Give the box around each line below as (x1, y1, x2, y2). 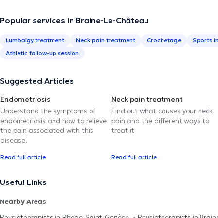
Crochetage (147, 36, 181, 44)
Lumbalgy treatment (6, 36, 64, 44)
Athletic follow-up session (6, 49, 79, 56)
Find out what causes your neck (111, 106, 213, 115)
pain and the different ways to (111, 116, 209, 125)
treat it (111, 126, 134, 135)
